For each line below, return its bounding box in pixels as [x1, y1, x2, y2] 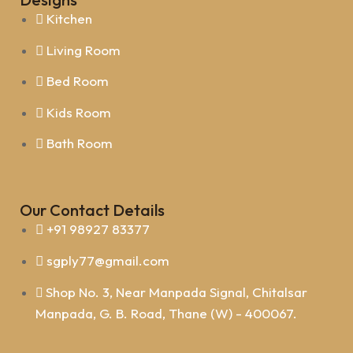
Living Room [46, 41, 121, 58]
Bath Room [46, 135, 113, 151]
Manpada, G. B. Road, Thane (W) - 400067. [35, 305, 297, 321]
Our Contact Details [20, 200, 165, 220]
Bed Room [46, 72, 109, 89]
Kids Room [46, 103, 111, 121]
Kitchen [46, 10, 92, 27]
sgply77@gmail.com [46, 252, 169, 269]
